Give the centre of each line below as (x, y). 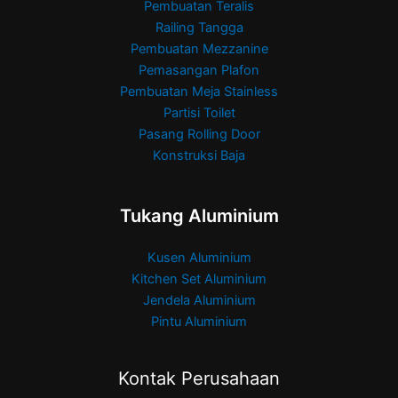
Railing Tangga (199, 28)
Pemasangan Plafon (199, 71)
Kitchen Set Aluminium (199, 279)
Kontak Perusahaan (199, 378)
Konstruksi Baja (199, 156)
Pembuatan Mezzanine (199, 49)
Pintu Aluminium (199, 322)
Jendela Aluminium (199, 301)
